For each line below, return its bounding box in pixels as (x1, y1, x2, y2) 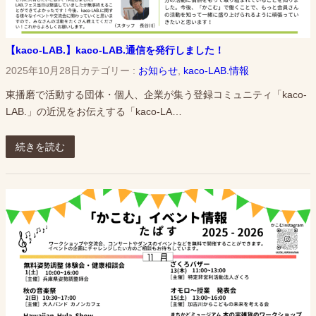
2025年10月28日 (6, 64, 80, 76)
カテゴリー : (80, 64, 138, 76)
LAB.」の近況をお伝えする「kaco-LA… (6, 106, 182, 118)
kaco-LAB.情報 (183, 64, 249, 76)
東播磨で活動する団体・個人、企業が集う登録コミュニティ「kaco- (6, 89, 307, 101)
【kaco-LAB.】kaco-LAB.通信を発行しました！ (6, 44, 224, 56)
